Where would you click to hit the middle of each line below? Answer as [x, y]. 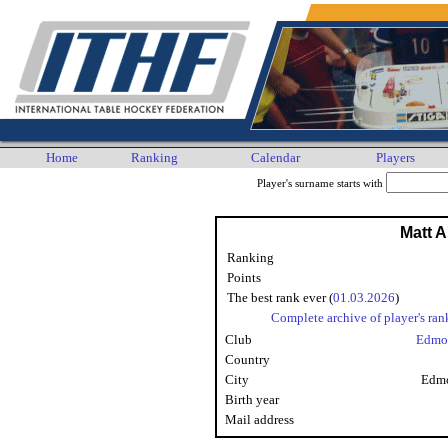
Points [244, 277]
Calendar [275, 157]
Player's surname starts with [321, 183]
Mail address [259, 419]
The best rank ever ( [280, 297]
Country [247, 359]
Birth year [252, 399]
